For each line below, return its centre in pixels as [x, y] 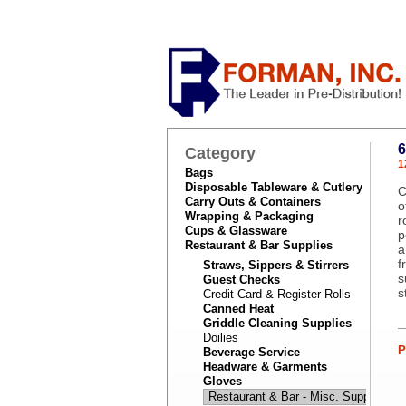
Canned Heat [238, 309]
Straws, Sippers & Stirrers [275, 265]
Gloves [222, 381]
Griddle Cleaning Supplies [277, 323]
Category [220, 153]
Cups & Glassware [236, 231]
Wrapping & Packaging [249, 216]
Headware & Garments [265, 367]
